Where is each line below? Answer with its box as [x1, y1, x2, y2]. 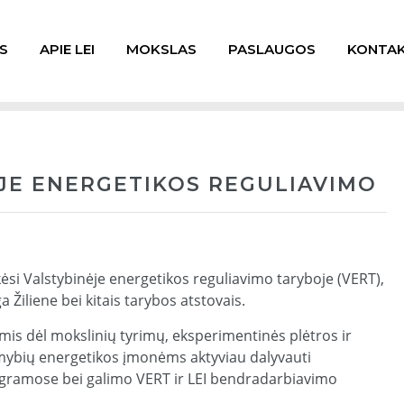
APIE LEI [40, 41, 95, 58]
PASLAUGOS [228, 41, 316, 58]
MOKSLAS [126, 41, 197, 58]
